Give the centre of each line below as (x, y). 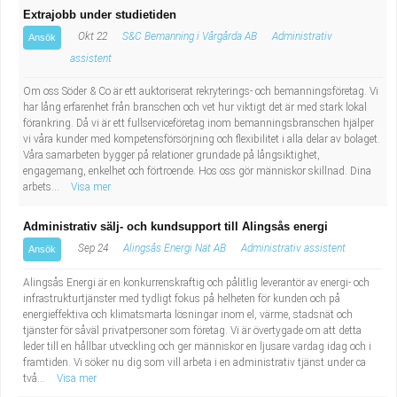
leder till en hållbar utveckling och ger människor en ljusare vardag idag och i (197, 346)
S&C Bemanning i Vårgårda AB (190, 36)
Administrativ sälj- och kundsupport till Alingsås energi (175, 226)
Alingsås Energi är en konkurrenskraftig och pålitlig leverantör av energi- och (196, 283)
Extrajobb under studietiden (100, 15)
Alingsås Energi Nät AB (175, 248)
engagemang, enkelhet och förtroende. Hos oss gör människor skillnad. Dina (197, 171)
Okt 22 (91, 36)
